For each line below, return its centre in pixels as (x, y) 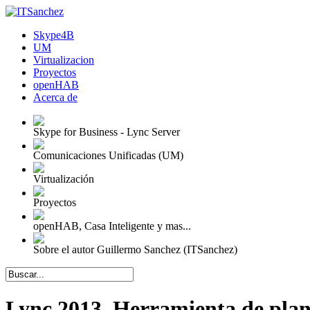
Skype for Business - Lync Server (107, 132)
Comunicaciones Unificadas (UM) (108, 155)
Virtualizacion (64, 60)
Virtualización (64, 179)
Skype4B (54, 35)
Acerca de (55, 97)
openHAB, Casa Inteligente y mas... (112, 226)
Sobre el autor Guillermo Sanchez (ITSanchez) (135, 249)
